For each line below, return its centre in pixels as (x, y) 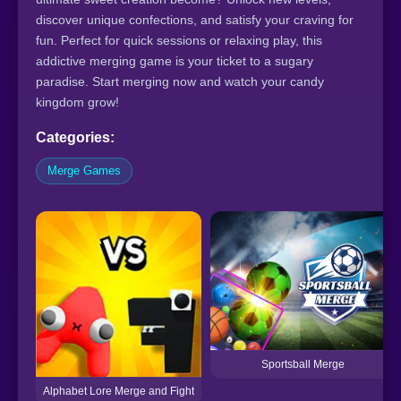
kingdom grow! (77, 102)
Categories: (75, 137)
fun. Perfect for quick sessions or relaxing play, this (179, 40)
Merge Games (84, 170)
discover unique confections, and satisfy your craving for (195, 19)
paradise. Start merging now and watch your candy (180, 81)
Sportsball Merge (303, 364)
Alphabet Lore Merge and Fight (119, 391)
